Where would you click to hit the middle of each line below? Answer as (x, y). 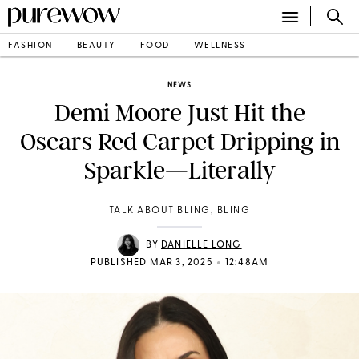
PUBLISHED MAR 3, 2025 (151, 263)
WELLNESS (220, 46)
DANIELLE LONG (201, 245)
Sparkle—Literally (179, 171)
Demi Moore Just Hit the (179, 113)
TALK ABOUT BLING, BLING (179, 211)
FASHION (30, 46)
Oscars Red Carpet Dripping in (179, 142)
